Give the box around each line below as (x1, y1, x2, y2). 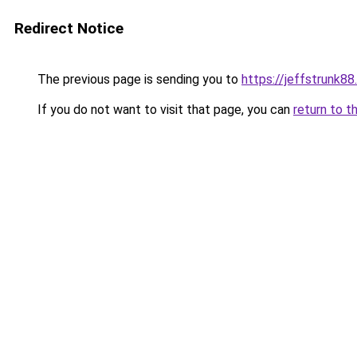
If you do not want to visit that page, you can (34, 102, 293, 117)
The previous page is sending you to (34, 72, 241, 87)
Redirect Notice (14, 19, 124, 37)
